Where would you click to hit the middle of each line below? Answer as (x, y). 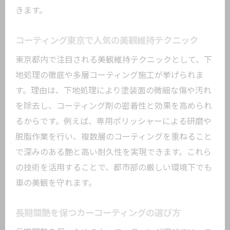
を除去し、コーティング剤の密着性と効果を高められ (114, 106)
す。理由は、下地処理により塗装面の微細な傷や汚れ (113, 91)
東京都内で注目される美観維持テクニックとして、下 (114, 60)
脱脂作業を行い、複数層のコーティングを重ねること (114, 137)
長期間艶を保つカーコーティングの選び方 (98, 213)
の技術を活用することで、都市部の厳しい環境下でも (114, 168)
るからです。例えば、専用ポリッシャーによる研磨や (113, 121)
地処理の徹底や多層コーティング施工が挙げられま (110, 75)
